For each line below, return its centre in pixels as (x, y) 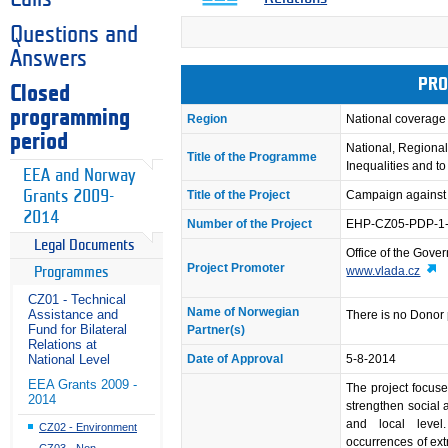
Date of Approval (235, 359)
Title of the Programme (252, 157)
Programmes (71, 272)
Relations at (62, 345)
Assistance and (73, 315)
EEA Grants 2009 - (82, 385)
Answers (48, 58)
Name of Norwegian (243, 312)
